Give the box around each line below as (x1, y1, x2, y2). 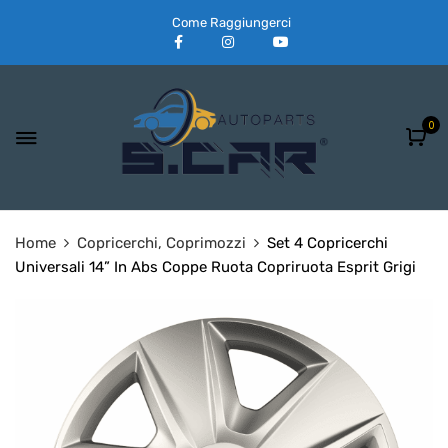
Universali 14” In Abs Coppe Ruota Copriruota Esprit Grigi (15, 258, 416, 277)
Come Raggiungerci (172, 14, 291, 30)
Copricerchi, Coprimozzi (77, 234, 246, 253)
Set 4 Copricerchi (267, 234, 388, 253)
